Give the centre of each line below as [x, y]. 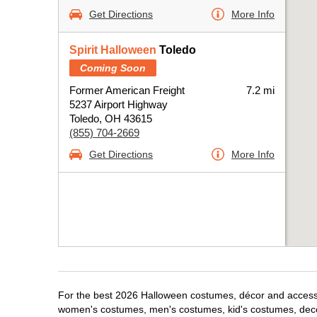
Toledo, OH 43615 [111, 119]
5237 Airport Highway [119, 104]
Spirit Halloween [113, 50]
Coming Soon [113, 68]
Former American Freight [127, 90]
